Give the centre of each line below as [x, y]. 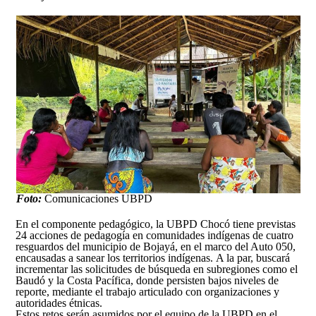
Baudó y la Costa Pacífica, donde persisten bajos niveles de [147, 280]
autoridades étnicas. [59, 303]
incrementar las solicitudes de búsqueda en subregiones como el [157, 269]
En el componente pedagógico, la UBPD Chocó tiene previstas [156, 224]
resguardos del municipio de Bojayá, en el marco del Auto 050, [156, 246]
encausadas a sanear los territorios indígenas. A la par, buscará [153, 257]
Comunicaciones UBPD [97, 198]
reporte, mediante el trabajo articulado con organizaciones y [148, 291]
